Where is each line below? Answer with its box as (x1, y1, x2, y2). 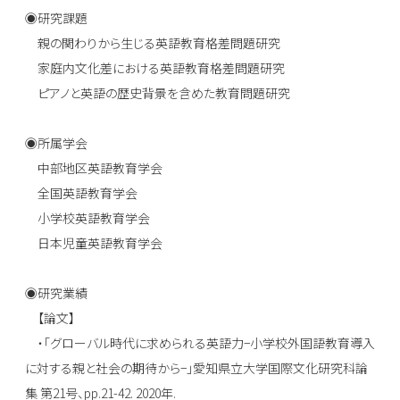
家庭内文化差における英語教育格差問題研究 (25, 59, 285, 78)
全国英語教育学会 (25, 184, 137, 203)
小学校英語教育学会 (25, 209, 150, 228)
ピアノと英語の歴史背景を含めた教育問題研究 (25, 84, 290, 103)
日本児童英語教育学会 (25, 234, 162, 253)
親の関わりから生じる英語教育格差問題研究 (25, 34, 280, 53)
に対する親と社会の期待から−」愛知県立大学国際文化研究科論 (25, 359, 368, 378)
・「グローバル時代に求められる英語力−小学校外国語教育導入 (25, 334, 375, 353)
